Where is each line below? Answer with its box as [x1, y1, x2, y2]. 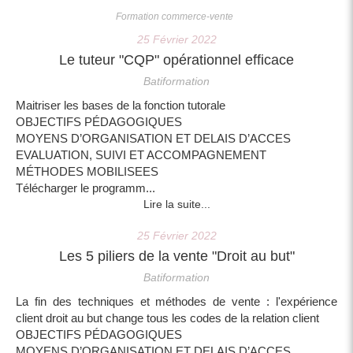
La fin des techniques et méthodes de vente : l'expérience [16, 295, 337, 309]
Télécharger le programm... [16, 181, 155, 195]
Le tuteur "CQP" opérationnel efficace [59, 52, 294, 69]
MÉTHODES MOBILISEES [16, 165, 158, 179]
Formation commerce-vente [115, 11, 233, 23]
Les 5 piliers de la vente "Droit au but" [58, 248, 295, 265]
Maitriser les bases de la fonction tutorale [16, 98, 225, 113]
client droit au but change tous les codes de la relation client [16, 311, 319, 325]
